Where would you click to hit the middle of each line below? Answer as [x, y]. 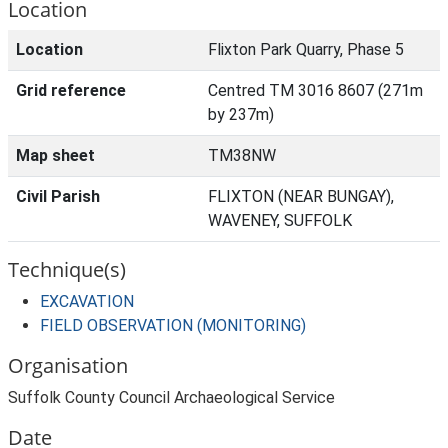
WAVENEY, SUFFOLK [280, 220]
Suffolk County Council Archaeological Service [171, 397]
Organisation [68, 365]
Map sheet [55, 155]
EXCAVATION [87, 301]
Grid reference [71, 90]
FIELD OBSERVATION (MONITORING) [173, 325]
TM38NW [242, 155]
